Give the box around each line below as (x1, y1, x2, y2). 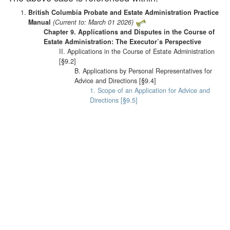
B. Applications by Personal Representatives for (74, 66, 212, 76)
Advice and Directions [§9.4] (74, 76, 156, 86)
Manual (28, 17, 51, 27)
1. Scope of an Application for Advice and (90, 86, 210, 95)
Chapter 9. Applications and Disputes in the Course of (44, 27, 215, 37)
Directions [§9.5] (90, 95, 138, 105)
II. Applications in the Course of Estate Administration (59, 47, 215, 56)
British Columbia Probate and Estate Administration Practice (28, 8, 219, 17)
